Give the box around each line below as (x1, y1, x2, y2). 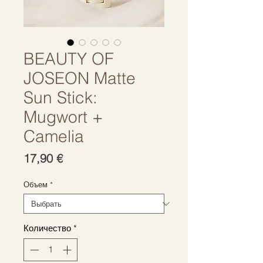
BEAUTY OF (23, 49, 114, 69)
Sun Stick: (23, 87, 97, 107)
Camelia (23, 126, 84, 146)
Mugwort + (23, 107, 103, 127)
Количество (23, 222, 71, 234)
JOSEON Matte (23, 68, 136, 88)
